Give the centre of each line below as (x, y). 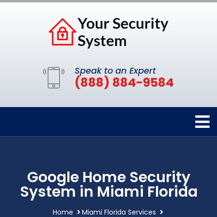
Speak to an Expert (115, 71)
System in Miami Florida (108, 192)
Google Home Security (108, 178)
